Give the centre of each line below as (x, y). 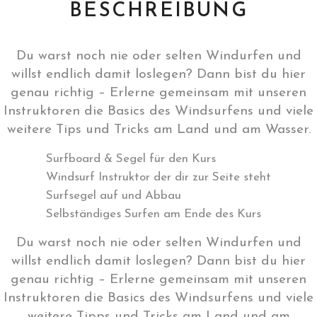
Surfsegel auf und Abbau (114, 195)
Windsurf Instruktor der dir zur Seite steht (158, 177)
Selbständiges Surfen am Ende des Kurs (154, 214)
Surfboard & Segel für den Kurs (131, 158)
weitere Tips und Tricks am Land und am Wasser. (158, 129)
